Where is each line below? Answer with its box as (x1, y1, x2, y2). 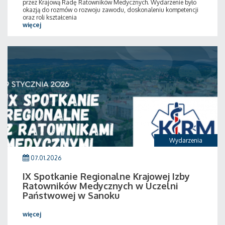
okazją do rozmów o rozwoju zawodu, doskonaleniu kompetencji (23, 6, 198, 14)
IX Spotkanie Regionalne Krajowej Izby (23, 171, 190, 182)
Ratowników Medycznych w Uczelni (23, 180, 178, 191)
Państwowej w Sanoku (23, 190, 120, 201)
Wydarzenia (169, 137, 202, 144)
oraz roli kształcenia (23, 14, 77, 21)
